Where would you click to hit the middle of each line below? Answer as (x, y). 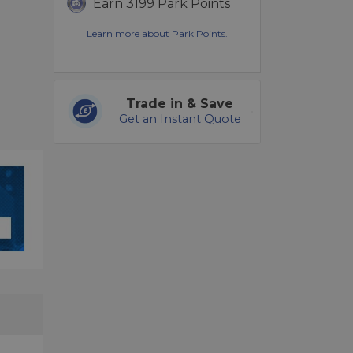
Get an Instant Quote (180, 119)
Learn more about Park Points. (158, 34)
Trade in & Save (180, 104)
